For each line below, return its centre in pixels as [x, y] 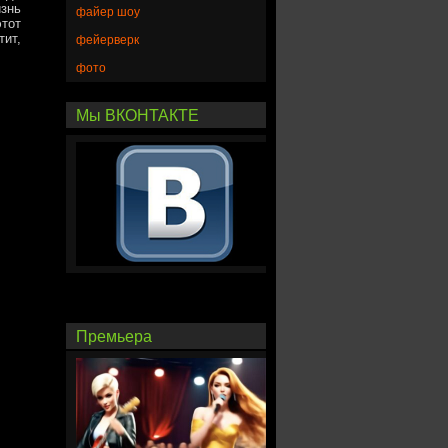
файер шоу [108, 12]
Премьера [114, 337]
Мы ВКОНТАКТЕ [137, 115]
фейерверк [107, 40]
